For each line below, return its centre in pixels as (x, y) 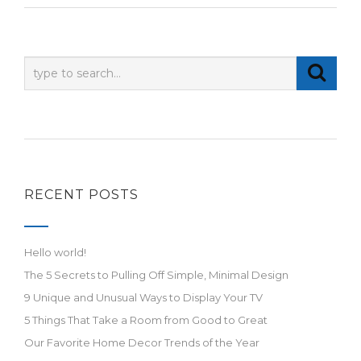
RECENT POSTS (81, 195)
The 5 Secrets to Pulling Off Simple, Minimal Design (156, 275)
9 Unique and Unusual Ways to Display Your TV (143, 297)
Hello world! (55, 252)
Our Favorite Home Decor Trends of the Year (142, 342)
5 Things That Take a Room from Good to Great (146, 320)
